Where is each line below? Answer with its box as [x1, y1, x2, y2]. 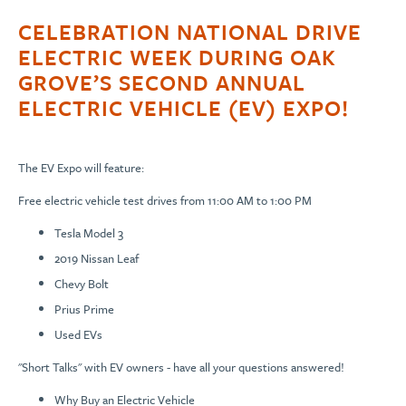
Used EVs [54, 325, 102, 343]
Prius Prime [54, 300, 114, 318]
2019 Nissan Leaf [54, 249, 139, 267]
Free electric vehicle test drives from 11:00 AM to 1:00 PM [18, 191, 312, 209]
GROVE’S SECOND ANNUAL [18, 67, 305, 98]
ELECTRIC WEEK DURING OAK [18, 42, 335, 72]
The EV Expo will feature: [18, 159, 144, 177]
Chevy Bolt [54, 275, 109, 293]
